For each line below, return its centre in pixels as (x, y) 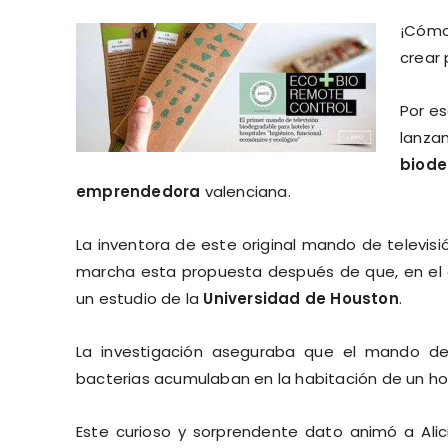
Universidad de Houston (301, 298)
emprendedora (138, 191)
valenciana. (245, 191)
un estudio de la (140, 298)
